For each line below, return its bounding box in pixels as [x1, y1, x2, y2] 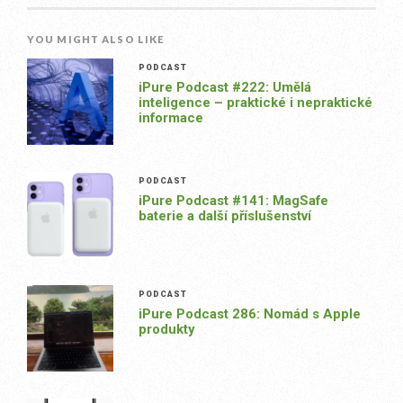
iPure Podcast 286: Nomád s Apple [138, 305, 361, 322]
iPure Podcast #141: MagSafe [138, 192, 328, 209]
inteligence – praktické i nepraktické [138, 94, 372, 111]
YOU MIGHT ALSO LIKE [27, 32, 166, 45]
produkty [138, 320, 195, 337]
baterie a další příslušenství [138, 207, 311, 224]
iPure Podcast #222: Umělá [138, 78, 311, 95]
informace [138, 109, 203, 126]
